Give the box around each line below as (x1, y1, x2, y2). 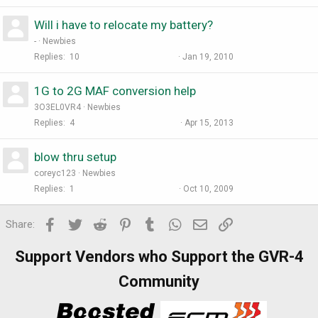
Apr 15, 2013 (185, 118, 234, 128)
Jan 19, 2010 (182, 52, 234, 62)
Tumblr (158, 216, 191, 230)
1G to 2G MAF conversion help (34, 84, 196, 99)
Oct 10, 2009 (183, 184, 234, 194)
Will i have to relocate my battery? (34, 18, 213, 33)
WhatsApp (184, 216, 233, 230)
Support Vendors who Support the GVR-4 (14, 248, 304, 266)
